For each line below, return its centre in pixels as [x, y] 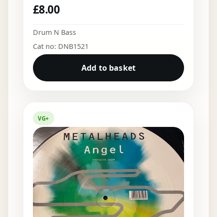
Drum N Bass [54, 32]
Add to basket [108, 68]
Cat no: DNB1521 [61, 46]
